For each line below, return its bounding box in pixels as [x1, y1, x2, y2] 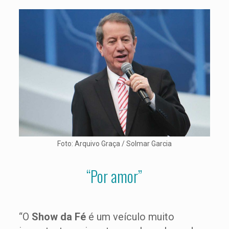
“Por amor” [86, 165, 143, 188]
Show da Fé [31, 211, 88, 223]
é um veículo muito [88, 211, 174, 223]
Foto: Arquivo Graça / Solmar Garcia [57, 140, 172, 148]
